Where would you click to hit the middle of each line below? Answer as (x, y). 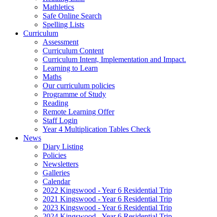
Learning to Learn (70, 68)
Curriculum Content (73, 50)
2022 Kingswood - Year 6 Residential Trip (107, 190)
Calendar (56, 181)
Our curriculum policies (79, 85)
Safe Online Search (72, 15)
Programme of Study (74, 94)
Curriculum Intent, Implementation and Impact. (114, 59)
